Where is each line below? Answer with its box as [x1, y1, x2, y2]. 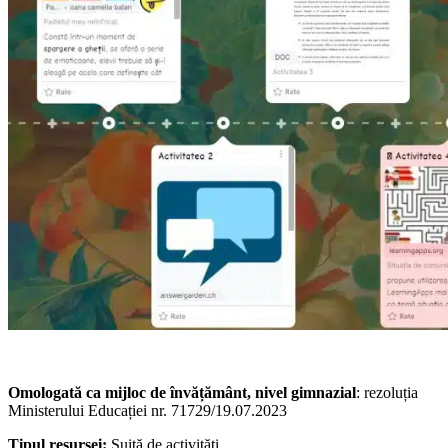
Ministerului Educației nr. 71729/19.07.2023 [8, 402, 287, 420]
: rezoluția [356, 384, 418, 402]
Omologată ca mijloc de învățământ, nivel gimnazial [8, 384, 356, 402]
